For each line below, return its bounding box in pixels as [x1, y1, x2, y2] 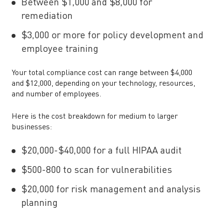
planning [21, 199, 58, 208]
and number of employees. [12, 91, 101, 98]
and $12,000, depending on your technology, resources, [12, 80, 195, 88]
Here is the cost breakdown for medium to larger [12, 113, 178, 121]
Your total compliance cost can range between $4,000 [12, 69, 192, 77]
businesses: [12, 124, 52, 131]
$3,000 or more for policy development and [21, 31, 203, 41]
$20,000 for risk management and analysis [21, 185, 201, 195]
